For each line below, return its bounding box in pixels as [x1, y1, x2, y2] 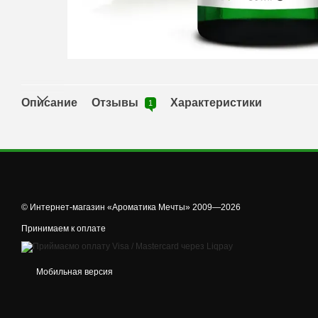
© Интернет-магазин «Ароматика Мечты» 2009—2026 [21, 202, 241, 213]
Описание [21, 97, 77, 109]
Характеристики [170, 97, 262, 109]
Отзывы [92, 97, 141, 109]
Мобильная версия [34, 267, 113, 278]
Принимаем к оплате [21, 224, 106, 234]
